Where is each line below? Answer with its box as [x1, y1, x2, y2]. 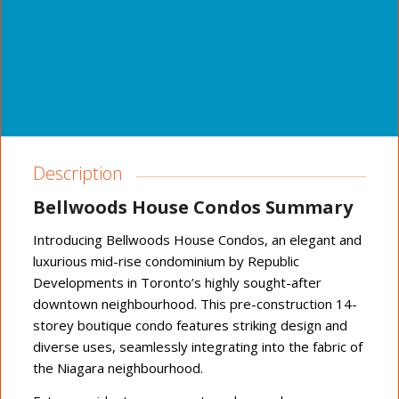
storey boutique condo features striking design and [32, 316, 347, 335]
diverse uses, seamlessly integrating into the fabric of [32, 338, 362, 356]
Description [32, 160, 123, 185]
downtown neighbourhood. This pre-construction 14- [32, 295, 357, 313]
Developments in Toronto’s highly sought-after [32, 273, 322, 292]
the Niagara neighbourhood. [32, 359, 203, 378]
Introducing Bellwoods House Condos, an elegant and [32, 231, 362, 249]
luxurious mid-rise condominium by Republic [32, 252, 299, 271]
